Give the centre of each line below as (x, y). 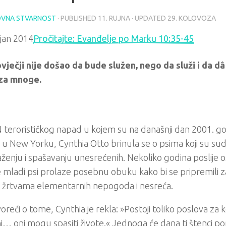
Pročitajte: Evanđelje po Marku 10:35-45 (114, 38)
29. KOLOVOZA (192, 18)
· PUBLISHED (78, 18)
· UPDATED (149, 18)
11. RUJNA (114, 18)
